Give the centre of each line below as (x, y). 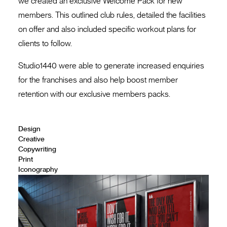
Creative (31, 139)
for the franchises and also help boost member (98, 80)
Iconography (38, 170)
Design (29, 129)
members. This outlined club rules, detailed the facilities (112, 15)
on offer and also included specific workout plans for (107, 29)
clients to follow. (45, 44)
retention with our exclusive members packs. (94, 94)
